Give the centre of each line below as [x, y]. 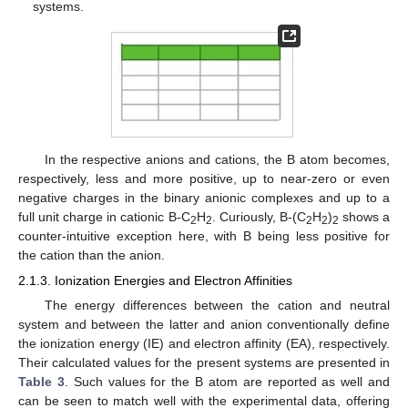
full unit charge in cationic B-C [104, 216]
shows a [364, 216]
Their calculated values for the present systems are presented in [204, 363]
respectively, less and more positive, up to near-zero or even [204, 178]
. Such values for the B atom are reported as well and [227, 382]
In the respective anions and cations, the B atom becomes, [217, 159]
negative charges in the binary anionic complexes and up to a [204, 197]
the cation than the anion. [92, 255]
